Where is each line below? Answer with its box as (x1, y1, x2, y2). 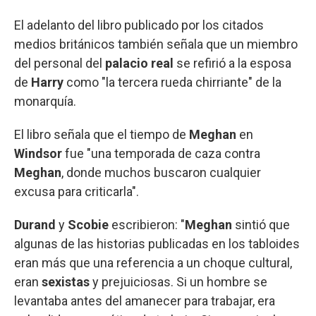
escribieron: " (111, 217, 185, 232)
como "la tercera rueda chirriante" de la (66, 74, 281, 90)
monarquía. (14, 93, 76, 109)
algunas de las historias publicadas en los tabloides (14, 236, 300, 251)
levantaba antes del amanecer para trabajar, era (14, 293, 275, 308)
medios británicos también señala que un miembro (14, 36, 298, 51)
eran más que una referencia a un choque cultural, (14, 255, 292, 270)
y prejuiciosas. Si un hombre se (92, 274, 267, 289)
